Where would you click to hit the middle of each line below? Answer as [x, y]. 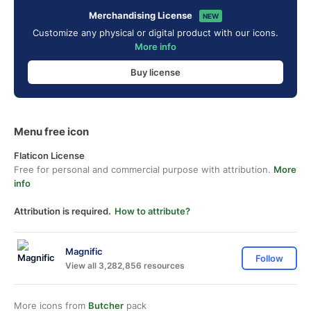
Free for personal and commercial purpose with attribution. [144, 169]
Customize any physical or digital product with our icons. [155, 33]
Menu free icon [51, 132]
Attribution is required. [62, 211]
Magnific [84, 251]
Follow [269, 258]
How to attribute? [152, 211]
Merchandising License [141, 15]
